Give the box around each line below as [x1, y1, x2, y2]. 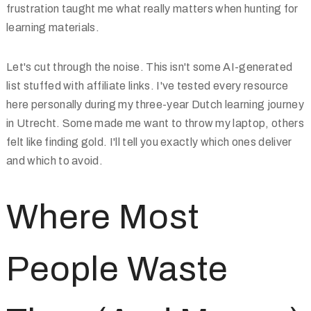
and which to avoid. [6, 155, 103, 167]
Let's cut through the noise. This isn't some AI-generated [6, 61, 293, 73]
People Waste [6, 250, 228, 288]
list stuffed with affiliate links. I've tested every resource [6, 80, 289, 92]
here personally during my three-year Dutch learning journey [6, 99, 304, 110]
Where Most [6, 198, 199, 236]
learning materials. [6, 22, 100, 33]
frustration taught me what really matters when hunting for [6, 3, 299, 15]
